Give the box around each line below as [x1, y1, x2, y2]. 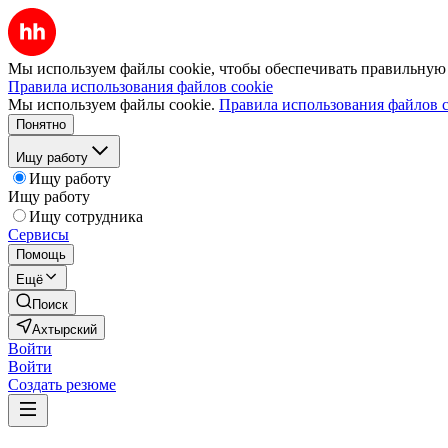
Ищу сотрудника [29, 208, 143, 225]
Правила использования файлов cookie [8, 78, 273, 95]
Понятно [16, 117, 66, 132]
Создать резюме [8, 376, 116, 393]
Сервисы [8, 226, 69, 243]
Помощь [16, 247, 66, 262]
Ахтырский [32, 322, 97, 337]
